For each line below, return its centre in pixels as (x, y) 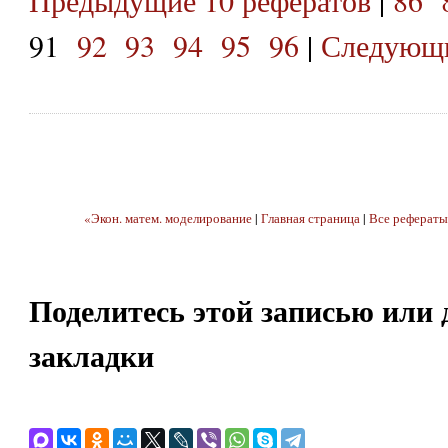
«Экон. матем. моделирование (167, 217)
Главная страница (310, 217)
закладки (91, 354)
